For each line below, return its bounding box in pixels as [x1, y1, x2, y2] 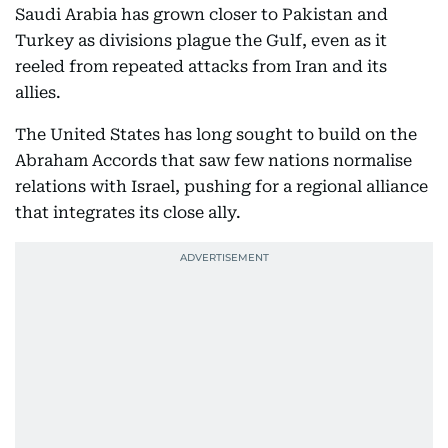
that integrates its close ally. [15, 203, 241, 222]
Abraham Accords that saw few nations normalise [15, 151, 412, 170]
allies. [15, 83, 61, 102]
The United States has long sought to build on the [15, 125, 417, 144]
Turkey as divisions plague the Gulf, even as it [15, 31, 387, 50]
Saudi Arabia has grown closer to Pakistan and [15, 5, 388, 24]
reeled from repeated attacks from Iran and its [15, 57, 387, 76]
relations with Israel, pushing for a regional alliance [15, 177, 428, 196]
